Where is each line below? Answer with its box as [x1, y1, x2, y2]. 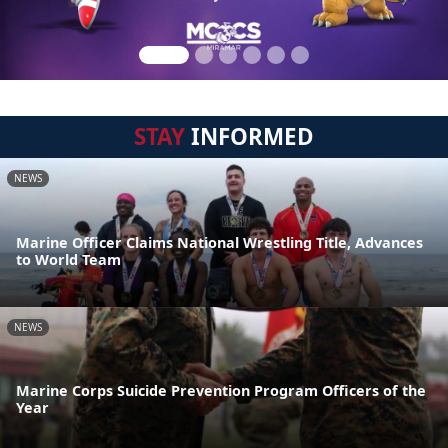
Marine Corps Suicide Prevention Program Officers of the [16, 381, 426, 401]
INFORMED [185, 121, 314, 152]
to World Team [16, 249, 121, 269]
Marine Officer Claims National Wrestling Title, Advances [16, 232, 423, 252]
